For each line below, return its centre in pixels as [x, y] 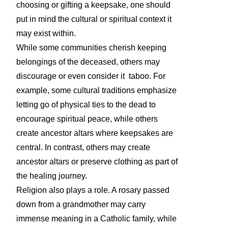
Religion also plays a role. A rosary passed [93, 190]
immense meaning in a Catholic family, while [96, 218]
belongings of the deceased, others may [88, 62]
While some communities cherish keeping [91, 47]
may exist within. [46, 33]
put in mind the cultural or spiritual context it [94, 19]
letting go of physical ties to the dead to [86, 104]
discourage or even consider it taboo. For [91, 76]
